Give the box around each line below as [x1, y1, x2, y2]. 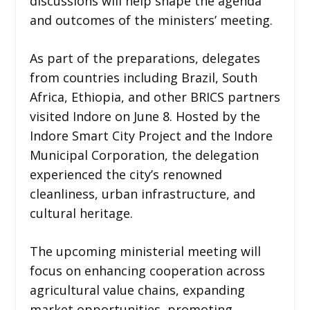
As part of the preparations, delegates [29, 49, 260, 66]
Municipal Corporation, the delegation [29, 146, 259, 163]
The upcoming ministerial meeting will [29, 242, 261, 259]
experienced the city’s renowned [29, 165, 222, 183]
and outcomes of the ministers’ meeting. [29, 11, 273, 28]
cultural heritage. [29, 204, 136, 221]
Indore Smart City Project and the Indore [29, 127, 273, 144]
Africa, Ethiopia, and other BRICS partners [29, 88, 280, 105]
